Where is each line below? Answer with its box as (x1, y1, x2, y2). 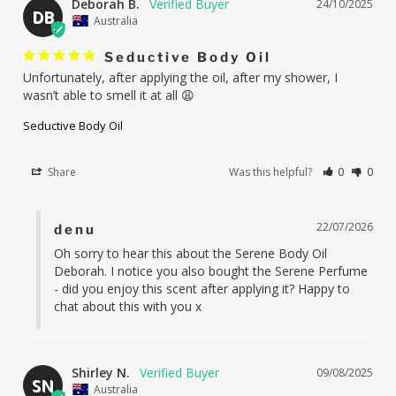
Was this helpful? (229, 164, 316, 179)
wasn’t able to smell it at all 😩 (23, 86, 195, 103)
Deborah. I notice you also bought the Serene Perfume (54, 262, 369, 279)
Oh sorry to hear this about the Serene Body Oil (54, 244, 328, 262)
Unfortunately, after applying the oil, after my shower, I (23, 68, 339, 86)
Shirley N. (72, 363, 131, 381)
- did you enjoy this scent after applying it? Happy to (54, 279, 351, 297)
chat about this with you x (54, 297, 202, 315)
